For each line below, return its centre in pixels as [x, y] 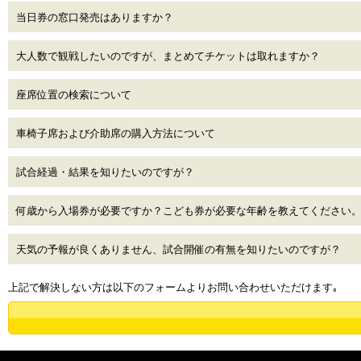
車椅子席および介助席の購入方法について [116, 133]
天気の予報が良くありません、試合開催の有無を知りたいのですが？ [178, 249]
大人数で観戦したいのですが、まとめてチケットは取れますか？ [168, 55]
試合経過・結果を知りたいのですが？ [105, 171]
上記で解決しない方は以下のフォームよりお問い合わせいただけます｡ [173, 286]
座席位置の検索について [74, 94]
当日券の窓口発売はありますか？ [95, 17]
